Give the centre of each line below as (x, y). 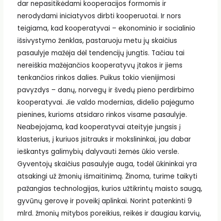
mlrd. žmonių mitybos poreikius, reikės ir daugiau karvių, (109, 214)
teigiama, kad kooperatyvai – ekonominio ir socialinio (106, 29)
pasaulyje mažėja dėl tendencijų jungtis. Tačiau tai (101, 53)
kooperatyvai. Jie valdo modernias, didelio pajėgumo (106, 103)
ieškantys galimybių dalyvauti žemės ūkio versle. (98, 152)
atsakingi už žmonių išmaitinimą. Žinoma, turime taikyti (107, 177)
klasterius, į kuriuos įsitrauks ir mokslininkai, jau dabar (104, 140)
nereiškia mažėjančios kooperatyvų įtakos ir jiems (100, 66)
